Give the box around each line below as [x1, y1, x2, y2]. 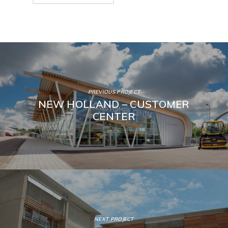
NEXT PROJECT [94, 215, 134, 222]
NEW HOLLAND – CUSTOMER [38, 97, 190, 110]
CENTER [93, 109, 135, 123]
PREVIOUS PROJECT [88, 88, 140, 95]
